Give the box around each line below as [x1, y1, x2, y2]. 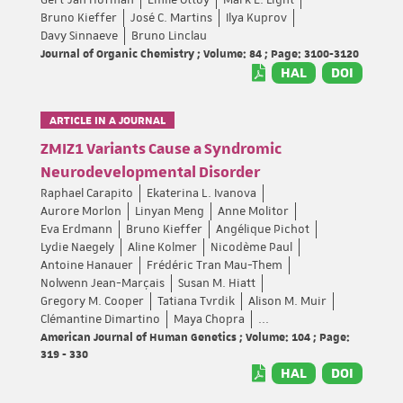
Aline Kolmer [128, 239, 197, 255]
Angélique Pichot [216, 221, 309, 237]
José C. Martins [130, 10, 212, 26]
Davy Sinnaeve [40, 28, 118, 44]
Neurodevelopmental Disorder [40, 163, 260, 183]
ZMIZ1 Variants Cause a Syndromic [40, 139, 282, 159]
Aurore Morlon [40, 203, 121, 219]
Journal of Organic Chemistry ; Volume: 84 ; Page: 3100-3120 [40, 45, 359, 61]
